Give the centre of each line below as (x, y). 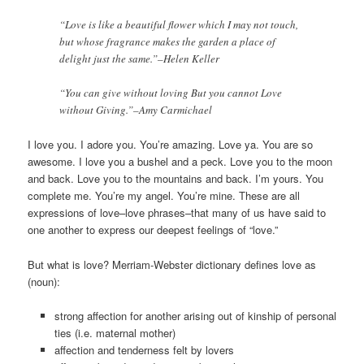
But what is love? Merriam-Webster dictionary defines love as (172, 264)
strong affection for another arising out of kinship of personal (195, 315)
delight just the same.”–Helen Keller (140, 59)
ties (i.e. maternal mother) (115, 332)
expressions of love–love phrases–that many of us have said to (177, 213)
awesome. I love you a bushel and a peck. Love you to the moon (180, 162)
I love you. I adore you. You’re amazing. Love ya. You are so (171, 145)
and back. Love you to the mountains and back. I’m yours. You (176, 179)
